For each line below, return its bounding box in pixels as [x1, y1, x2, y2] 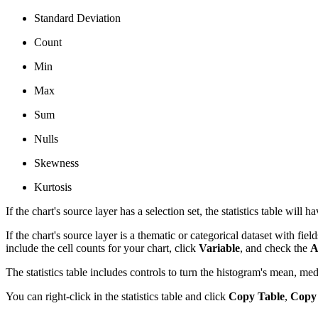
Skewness [34, 156, 79, 169]
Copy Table [229, 290, 285, 302]
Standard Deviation [34, 11, 121, 24]
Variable [199, 241, 240, 254]
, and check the [240, 241, 310, 254]
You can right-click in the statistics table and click [6, 290, 229, 302]
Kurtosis [34, 180, 72, 193]
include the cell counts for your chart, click [6, 241, 199, 254]
